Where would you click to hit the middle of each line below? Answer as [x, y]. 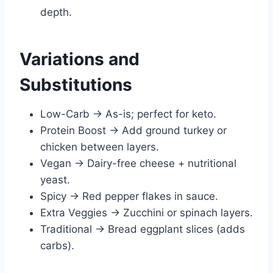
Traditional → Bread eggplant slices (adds [143, 229]
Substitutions [76, 84]
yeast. [55, 179]
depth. [56, 12]
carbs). [57, 245]
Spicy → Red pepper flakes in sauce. [129, 196]
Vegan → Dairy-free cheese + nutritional [138, 163]
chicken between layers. [100, 147]
